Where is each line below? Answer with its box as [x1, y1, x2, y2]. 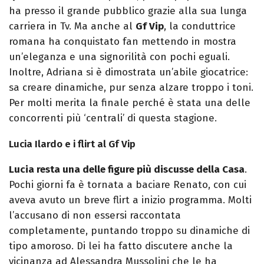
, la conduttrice [164, 19, 236, 32]
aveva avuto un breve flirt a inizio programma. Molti [9, 193, 252, 206]
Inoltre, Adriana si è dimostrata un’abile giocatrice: [9, 65, 248, 78]
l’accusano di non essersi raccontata [9, 209, 181, 222]
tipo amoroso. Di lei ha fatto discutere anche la [9, 239, 233, 252]
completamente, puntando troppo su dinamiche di [9, 224, 250, 237]
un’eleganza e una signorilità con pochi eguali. [9, 50, 230, 63]
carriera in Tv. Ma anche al [9, 19, 136, 32]
